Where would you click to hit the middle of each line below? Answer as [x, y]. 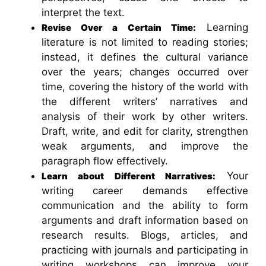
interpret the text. [83, 13]
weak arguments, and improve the [145, 146]
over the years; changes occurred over [145, 72]
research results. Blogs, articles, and [145, 235]
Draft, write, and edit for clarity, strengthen [145, 132]
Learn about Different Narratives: [129, 176]
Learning [222, 28]
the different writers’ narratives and [145, 102]
